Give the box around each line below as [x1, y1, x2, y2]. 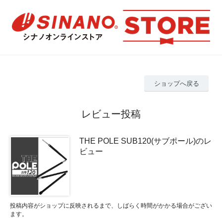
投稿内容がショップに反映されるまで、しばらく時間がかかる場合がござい [10, 202, 212, 209]
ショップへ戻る [154, 79, 199, 87]
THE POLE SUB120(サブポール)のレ [79, 136, 212, 145]
